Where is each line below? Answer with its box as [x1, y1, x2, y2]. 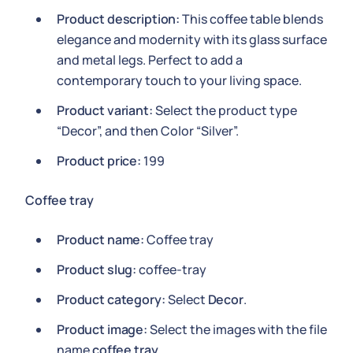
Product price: [57, 152, 141, 169]
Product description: [57, 10, 180, 28]
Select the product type [152, 102, 297, 119]
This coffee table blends [180, 10, 324, 28]
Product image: [57, 321, 147, 338]
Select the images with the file [147, 321, 327, 338]
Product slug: [57, 261, 137, 278]
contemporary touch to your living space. [57, 72, 302, 89]
